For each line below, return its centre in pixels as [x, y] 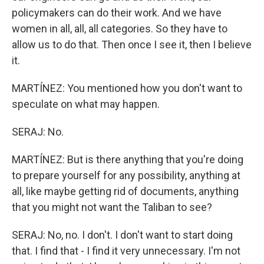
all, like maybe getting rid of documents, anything [125, 191]
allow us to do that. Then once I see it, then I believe [132, 44]
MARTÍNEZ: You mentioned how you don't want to [127, 88]
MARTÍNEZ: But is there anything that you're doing [128, 159]
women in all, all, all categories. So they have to [120, 29]
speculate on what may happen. [86, 104]
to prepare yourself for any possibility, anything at [126, 175]
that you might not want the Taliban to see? [112, 207]
